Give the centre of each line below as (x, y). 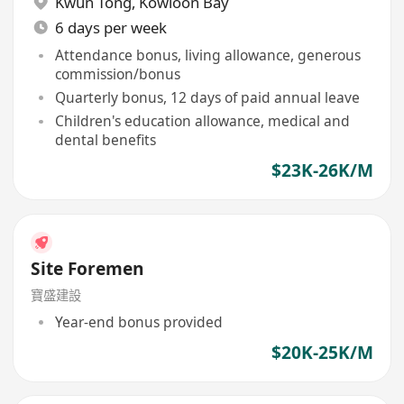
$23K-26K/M (322, 170)
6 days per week (110, 27)
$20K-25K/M (322, 352)
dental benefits (105, 140)
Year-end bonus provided (138, 321)
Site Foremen (88, 269)
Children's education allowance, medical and (202, 121)
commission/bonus (117, 74)
